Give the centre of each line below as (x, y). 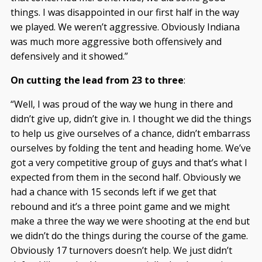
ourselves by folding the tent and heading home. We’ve (130, 148)
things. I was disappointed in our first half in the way (125, 12)
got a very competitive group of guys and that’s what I (129, 163)
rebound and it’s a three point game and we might (120, 206)
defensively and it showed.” (69, 56)
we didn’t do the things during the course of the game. (129, 236)
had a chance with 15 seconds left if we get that (113, 192)
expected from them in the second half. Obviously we (125, 177)
